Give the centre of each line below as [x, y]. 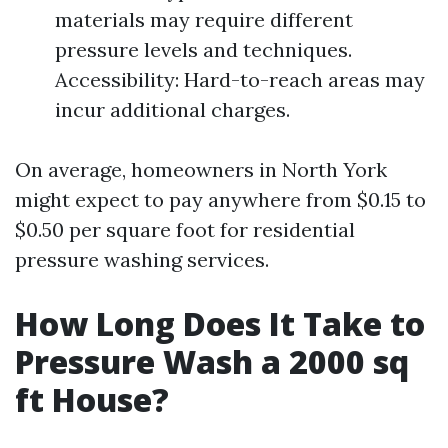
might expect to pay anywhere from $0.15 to [220, 199]
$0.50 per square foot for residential [185, 229]
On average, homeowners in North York [201, 169]
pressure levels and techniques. [203, 49]
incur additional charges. [172, 109]
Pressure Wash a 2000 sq [212, 361]
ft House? [92, 399]
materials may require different [204, 19]
